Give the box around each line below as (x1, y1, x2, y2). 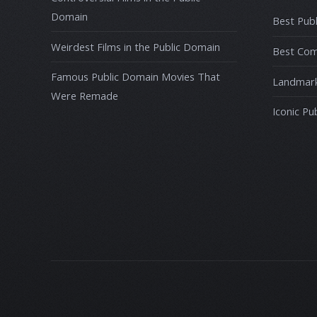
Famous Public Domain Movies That (51, 69, 220, 84)
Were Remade (51, 88, 118, 103)
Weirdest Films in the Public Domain (51, 39, 220, 54)
